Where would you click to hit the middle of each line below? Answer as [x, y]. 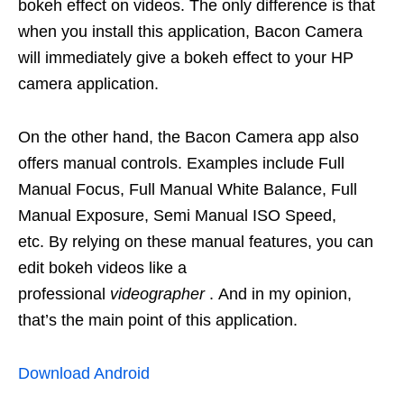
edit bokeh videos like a [102, 268]
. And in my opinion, [278, 294]
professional [64, 294]
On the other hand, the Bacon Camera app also [188, 138]
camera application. [88, 84]
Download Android [84, 374]
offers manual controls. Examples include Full [181, 164]
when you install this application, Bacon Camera [190, 32]
